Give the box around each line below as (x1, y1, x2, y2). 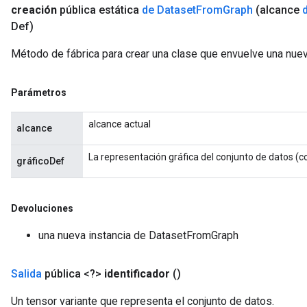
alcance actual (88, 119, 151, 130)
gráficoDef (16, 156, 64, 167)
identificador (104, 267, 170, 280)
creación (11, 3, 57, 16)
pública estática (60, 3, 142, 16)
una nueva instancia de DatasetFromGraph (38, 229, 238, 242)
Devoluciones (11, 203, 73, 214)
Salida (11, 267, 42, 280)
